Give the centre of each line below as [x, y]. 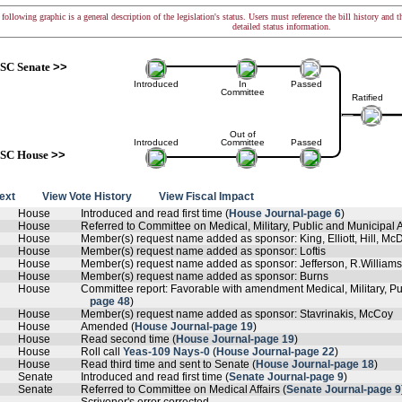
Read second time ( [128, 339]
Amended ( [108, 327]
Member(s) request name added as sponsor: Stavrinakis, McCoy [237, 314]
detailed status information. [282, 26]
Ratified [367, 97]
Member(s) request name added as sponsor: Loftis [203, 251]
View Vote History [87, 197]
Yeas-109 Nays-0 [166, 352]
